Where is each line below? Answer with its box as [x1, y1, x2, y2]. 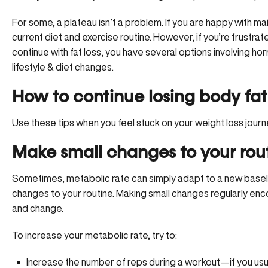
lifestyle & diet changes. [12, 62, 114, 72]
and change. [12, 203, 65, 213]
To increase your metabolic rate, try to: [12, 230, 179, 240]
